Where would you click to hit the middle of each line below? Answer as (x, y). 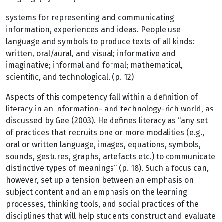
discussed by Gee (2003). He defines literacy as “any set (107, 121)
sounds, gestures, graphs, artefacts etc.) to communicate (111, 156)
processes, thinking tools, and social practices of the (102, 204)
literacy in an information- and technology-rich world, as (110, 109)
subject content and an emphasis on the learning (97, 192)
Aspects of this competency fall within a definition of (102, 97)
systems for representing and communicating (90, 18)
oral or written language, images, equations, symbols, (103, 144)
